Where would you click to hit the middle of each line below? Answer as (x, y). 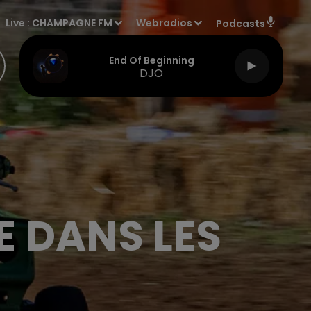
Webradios (165, 23)
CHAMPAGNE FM (73, 23)
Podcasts (241, 24)
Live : (19, 23)
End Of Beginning (151, 60)
